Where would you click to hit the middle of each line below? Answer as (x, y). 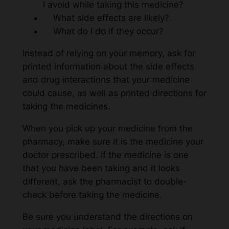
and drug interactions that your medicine (106, 80)
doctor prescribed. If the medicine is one (105, 155)
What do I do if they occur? (103, 31)
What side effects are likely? (106, 18)
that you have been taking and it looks (101, 168)
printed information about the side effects (108, 67)
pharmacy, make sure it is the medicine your (113, 141)
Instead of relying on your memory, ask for (109, 53)
